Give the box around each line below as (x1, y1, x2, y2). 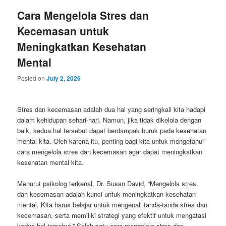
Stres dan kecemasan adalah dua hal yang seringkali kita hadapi (17, 104, 206, 114)
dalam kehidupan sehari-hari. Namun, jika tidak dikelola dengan (17, 115, 202, 125)
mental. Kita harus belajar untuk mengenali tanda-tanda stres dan (17, 199, 208, 209)
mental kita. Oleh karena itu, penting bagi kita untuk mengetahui (17, 136, 204, 146)
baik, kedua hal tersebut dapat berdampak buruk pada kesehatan (17, 125, 207, 135)
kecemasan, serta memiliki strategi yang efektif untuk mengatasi (17, 210, 207, 220)
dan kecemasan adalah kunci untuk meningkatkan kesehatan (17, 189, 196, 199)
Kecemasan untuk (17, 23, 109, 39)
